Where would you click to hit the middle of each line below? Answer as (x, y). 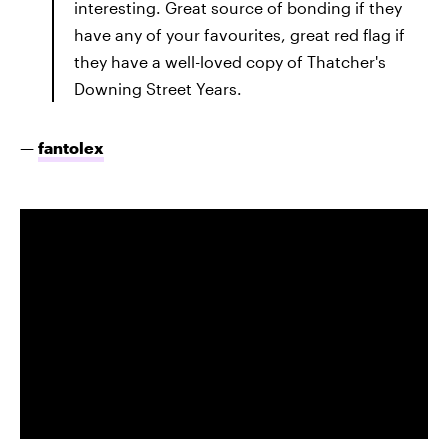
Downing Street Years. (158, 88)
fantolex (71, 147)
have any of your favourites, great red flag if (239, 34)
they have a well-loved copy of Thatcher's (230, 61)
